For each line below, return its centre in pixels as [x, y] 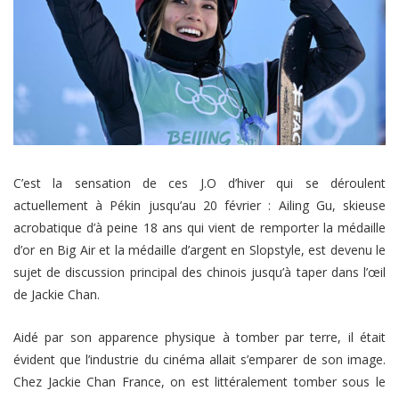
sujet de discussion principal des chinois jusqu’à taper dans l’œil [199, 272]
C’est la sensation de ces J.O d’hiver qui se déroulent [199, 183]
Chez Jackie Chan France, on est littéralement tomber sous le [199, 381]
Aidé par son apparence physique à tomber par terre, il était [199, 337]
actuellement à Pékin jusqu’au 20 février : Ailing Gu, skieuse [199, 205]
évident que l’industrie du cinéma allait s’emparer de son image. [199, 359]
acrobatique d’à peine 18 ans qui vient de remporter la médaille [199, 227]
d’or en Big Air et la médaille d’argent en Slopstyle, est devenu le [199, 249]
